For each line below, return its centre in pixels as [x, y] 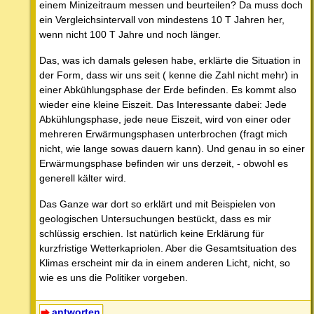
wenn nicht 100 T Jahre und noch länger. [130, 35]
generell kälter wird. [83, 178]
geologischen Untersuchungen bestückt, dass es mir [155, 219]
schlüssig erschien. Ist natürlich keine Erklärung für [152, 234]
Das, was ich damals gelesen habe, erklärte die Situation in [170, 61]
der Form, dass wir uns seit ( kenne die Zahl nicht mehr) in [169, 75]
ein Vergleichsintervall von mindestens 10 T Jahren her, [162, 20]
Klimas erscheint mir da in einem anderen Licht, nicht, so [165, 263]
